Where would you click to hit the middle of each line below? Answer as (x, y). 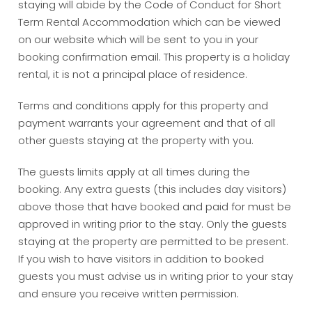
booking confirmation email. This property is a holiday (154, 57)
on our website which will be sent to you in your (139, 40)
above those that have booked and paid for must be (155, 207)
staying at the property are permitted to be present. (154, 242)
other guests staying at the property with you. (136, 141)
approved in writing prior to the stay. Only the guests (153, 224)
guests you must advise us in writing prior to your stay (156, 276)
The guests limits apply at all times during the (134, 172)
